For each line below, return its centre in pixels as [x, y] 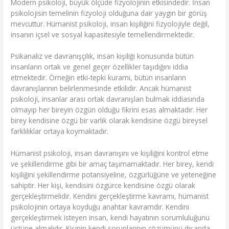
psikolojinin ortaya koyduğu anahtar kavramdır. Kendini [100, 207]
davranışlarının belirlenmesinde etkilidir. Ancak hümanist [101, 88]
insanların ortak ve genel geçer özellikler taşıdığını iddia [100, 67]
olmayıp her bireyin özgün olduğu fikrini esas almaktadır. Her [109, 110]
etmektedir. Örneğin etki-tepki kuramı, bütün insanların [99, 78]
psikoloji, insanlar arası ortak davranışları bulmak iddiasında [108, 99]
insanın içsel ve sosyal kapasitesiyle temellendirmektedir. [103, 34]
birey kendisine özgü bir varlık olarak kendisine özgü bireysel [109, 121]
